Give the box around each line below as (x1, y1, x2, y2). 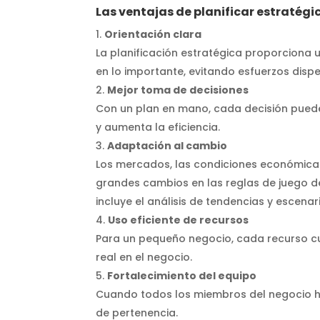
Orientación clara (104, 26, 202, 41)
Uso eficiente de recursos (108, 212, 249, 227)
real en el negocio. (96, 249, 193, 264)
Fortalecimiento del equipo (107, 268, 257, 283)
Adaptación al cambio (107, 138, 228, 153)
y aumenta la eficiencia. (96, 119, 221, 134)
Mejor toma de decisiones (107, 82, 249, 97)
